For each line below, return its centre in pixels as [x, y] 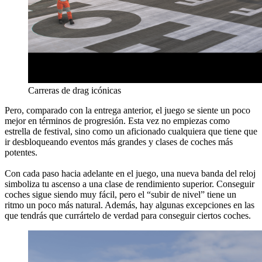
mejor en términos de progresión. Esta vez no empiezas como [117, 120]
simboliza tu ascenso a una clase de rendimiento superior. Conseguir [130, 184]
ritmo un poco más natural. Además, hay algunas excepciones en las [130, 205]
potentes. [21, 152]
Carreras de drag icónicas [75, 90]
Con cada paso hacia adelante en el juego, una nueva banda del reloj [130, 173]
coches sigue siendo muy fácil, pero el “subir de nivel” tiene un [120, 194]
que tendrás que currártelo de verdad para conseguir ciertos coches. [128, 215]
